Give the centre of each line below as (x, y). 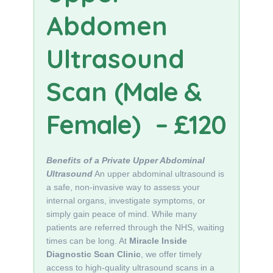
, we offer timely (171, 254)
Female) (93, 125)
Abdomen (107, 26)
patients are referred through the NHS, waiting (135, 227)
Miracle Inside (158, 241)
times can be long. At (88, 241)
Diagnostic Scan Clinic (94, 254)
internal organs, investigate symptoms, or (126, 200)
